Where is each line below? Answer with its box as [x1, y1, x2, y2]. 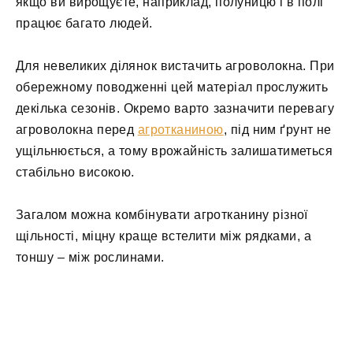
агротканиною [137, 123, 224, 137]
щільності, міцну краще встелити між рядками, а [16, 229, 312, 243]
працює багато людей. [16, 16, 153, 30]
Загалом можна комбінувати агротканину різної [16, 208, 308, 222]
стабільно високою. [16, 165, 135, 180]
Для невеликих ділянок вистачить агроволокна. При [16, 59, 335, 73]
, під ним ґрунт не [223, 123, 332, 137]
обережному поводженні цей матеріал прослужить [16, 80, 329, 95]
